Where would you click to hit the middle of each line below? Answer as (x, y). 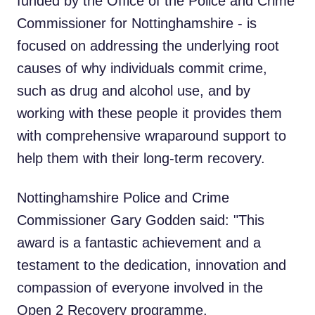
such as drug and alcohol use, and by (134, 91)
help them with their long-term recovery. (141, 158)
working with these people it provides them (149, 113)
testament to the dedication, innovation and (152, 265)
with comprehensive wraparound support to (152, 136)
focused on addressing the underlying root (148, 46)
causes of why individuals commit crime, (142, 68)
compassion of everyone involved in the (140, 288)
